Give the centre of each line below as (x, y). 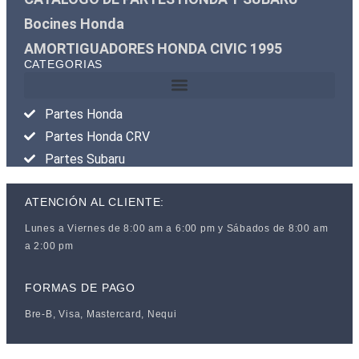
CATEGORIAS (63, 64)
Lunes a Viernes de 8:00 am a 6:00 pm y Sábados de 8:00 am (176, 229)
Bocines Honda (74, 23)
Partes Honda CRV (98, 136)
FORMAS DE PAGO (80, 288)
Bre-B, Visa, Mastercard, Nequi (101, 315)
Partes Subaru (85, 159)
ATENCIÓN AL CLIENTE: (95, 202)
